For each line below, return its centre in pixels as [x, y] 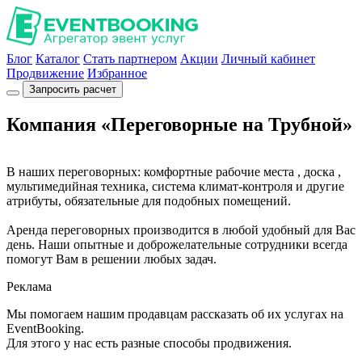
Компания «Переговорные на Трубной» [179, 124]
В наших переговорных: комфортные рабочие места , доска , [174, 171]
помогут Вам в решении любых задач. [112, 259]
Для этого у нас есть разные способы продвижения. [149, 343]
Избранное [117, 73]
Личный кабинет [268, 59]
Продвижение [45, 73]
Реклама [29, 286]
